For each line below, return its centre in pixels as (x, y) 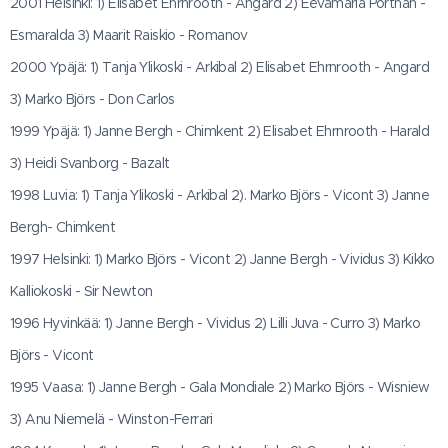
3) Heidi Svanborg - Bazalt (90, 163)
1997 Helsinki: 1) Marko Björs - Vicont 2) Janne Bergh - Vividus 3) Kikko (222, 259)
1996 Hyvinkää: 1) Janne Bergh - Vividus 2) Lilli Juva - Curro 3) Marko (215, 323)
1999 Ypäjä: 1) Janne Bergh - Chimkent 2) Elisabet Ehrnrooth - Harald (220, 131)
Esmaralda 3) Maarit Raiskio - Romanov (129, 35)
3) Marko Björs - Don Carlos (92, 99)
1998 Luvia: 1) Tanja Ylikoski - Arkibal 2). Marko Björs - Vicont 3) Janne (220, 195)
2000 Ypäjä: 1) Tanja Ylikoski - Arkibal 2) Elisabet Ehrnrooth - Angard (219, 67)
